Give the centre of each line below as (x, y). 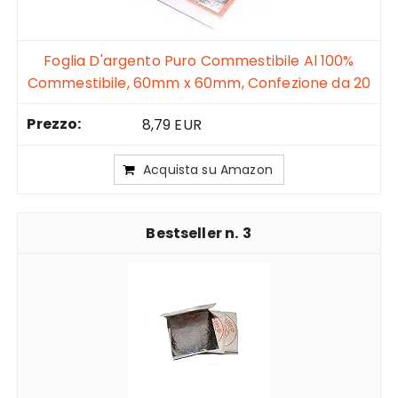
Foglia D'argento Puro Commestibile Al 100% (199, 61)
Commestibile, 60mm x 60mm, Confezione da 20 (199, 84)
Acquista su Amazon (208, 170)
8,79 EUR (171, 125)
